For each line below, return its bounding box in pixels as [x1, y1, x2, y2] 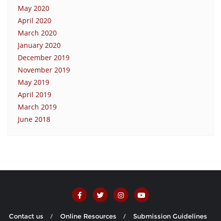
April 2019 [18, 89, 51, 99]
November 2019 [18, 65, 70, 74]
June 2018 [18, 114, 50, 124]
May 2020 [18, 3, 49, 13]
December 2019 [18, 52, 70, 62]
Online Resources [60, 212, 116, 220]
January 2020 [18, 40, 61, 50]
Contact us [9, 212, 43, 220]
